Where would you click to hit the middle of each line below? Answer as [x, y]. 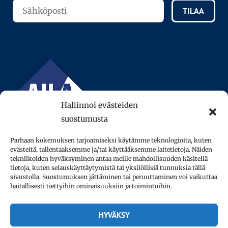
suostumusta [84, 119]
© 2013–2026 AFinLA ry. [114, 186]
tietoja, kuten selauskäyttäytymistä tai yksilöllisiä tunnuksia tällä [108, 168]
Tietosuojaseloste [114, 205]
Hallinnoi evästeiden [99, 105]
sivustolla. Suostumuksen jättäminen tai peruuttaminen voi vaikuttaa [114, 177]
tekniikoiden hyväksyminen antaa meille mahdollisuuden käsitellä [109, 159]
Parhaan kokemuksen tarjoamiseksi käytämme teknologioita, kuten [111, 140]
